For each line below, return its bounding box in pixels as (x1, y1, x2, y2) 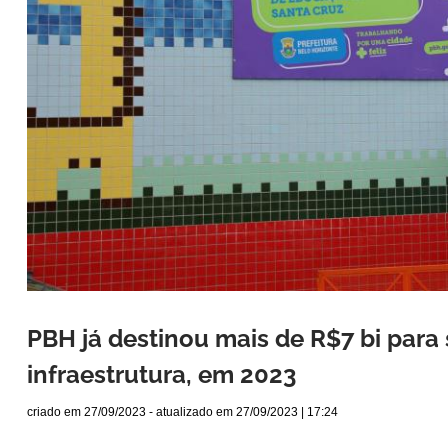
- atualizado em (146, 405, 236, 420)
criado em (27, 405, 84, 420)
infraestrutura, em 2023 (27, 360, 296, 390)
